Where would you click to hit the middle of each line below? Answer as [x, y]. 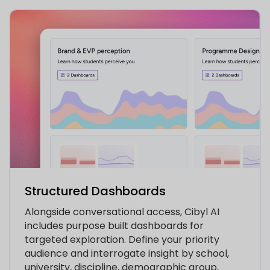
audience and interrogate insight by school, [127, 254]
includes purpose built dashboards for [114, 226]
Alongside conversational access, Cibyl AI [122, 212]
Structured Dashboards [95, 191]
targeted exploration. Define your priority [122, 240]
